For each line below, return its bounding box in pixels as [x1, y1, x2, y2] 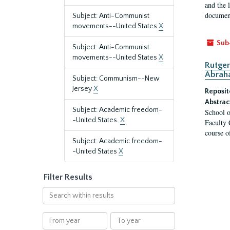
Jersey [72, 85, 93, 93]
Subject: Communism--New [72, 74, 160, 83]
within [42, 198, 63, 206]
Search [42, 187, 65, 196]
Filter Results [44, 172, 92, 182]
